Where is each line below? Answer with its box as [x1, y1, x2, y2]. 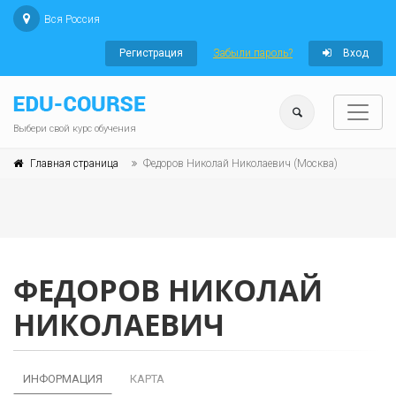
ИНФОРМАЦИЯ [23, 372, 103, 385]
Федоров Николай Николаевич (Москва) [143, 157, 338, 170]
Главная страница [30, 157, 118, 170]
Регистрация [119, 47, 183, 59]
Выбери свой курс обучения [13, 123, 136, 134]
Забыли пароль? [213, 47, 293, 59]
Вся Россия [44, 13, 100, 26]
